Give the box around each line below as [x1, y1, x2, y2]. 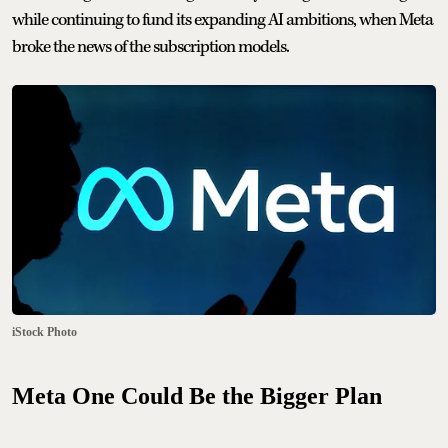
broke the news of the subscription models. [12, 36, 289, 58]
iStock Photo [12, 324, 77, 339]
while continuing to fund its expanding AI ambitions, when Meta [12, 9, 433, 31]
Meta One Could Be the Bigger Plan [12, 382, 382, 409]
